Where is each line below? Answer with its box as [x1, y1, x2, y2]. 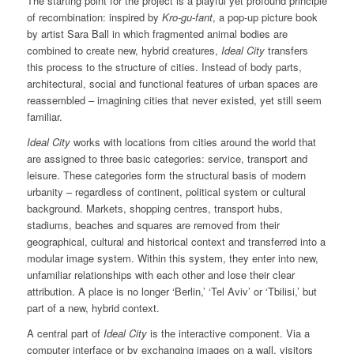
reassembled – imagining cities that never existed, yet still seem [26, 92, 322, 108]
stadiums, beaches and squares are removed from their [26, 217, 280, 233]
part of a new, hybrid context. [26, 300, 160, 316]
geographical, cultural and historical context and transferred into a [26, 234, 326, 250]
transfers [264, 43, 308, 58]
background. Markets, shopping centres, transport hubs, [26, 201, 283, 217]
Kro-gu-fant [161, 9, 213, 25]
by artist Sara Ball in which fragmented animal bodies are [26, 26, 288, 42]
